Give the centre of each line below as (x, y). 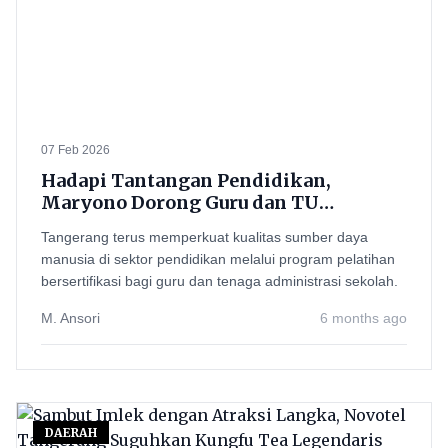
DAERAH (71, 432)
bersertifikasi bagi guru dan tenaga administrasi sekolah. (219, 281)
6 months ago (363, 318)
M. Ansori (70, 318)
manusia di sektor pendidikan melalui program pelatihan (218, 259)
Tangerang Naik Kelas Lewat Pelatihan (221, 224)
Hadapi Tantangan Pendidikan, (186, 180)
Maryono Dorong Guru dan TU (180, 202)
